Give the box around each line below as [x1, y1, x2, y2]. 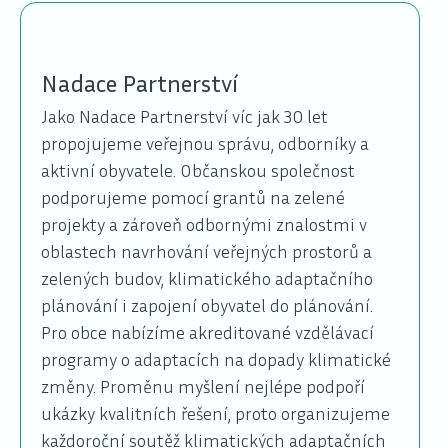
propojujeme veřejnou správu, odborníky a [41, 132, 369, 155]
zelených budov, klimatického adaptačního [41, 267, 373, 290]
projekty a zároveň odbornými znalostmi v [41, 213, 367, 236]
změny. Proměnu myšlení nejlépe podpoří [41, 375, 365, 398]
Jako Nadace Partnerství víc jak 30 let [41, 105, 328, 128]
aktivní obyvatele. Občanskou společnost [41, 159, 355, 182]
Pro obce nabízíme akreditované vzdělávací [41, 321, 374, 344]
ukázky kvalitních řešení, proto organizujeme [41, 402, 390, 425]
